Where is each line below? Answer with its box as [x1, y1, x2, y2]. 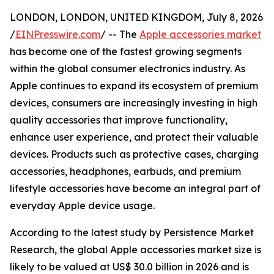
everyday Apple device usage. [10, 199, 155, 212]
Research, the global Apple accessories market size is [10, 243, 261, 256]
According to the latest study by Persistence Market [10, 226, 254, 239]
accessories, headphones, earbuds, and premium [10, 165, 241, 178]
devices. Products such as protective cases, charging [10, 148, 259, 161]
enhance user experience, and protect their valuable [10, 131, 259, 144]
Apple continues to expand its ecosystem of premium [10, 80, 258, 92]
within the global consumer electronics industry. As [10, 62, 245, 75]
